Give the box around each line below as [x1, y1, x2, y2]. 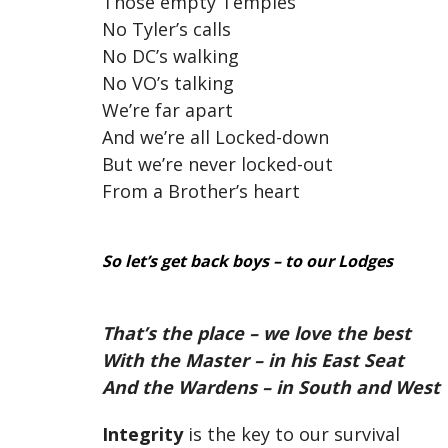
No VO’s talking [102, 71, 234, 95]
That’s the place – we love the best [102, 321, 411, 345]
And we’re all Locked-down [102, 125, 329, 149]
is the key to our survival [183, 422, 400, 446]
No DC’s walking [102, 44, 239, 68]
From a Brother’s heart [102, 179, 300, 203]
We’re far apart [102, 98, 233, 122]
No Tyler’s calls [102, 17, 231, 41]
